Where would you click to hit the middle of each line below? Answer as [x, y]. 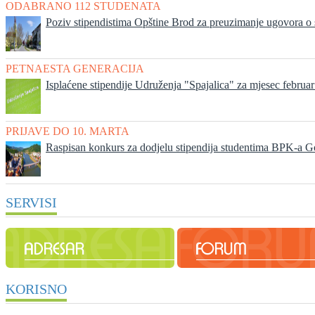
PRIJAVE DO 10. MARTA [67, 131]
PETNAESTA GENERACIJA [75, 69]
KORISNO [36, 289]
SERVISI [31, 203]
